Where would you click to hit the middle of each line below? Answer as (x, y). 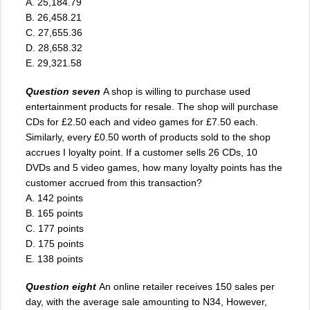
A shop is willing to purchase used (177, 91)
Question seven (63, 91)
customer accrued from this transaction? (114, 182)
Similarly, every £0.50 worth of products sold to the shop (148, 137)
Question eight (61, 286)
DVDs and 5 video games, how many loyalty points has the (154, 167)
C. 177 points (55, 228)
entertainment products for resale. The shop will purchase (152, 106)
